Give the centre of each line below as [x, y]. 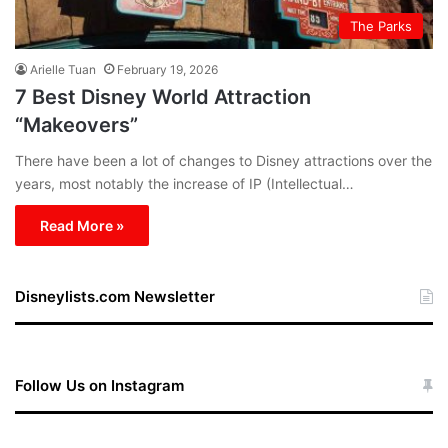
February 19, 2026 [167, 69]
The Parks [381, 25]
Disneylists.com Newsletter [115, 296]
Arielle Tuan [63, 69]
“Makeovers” [76, 124]
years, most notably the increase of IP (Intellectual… [184, 183]
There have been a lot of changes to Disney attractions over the [223, 160]
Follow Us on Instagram [99, 385]
